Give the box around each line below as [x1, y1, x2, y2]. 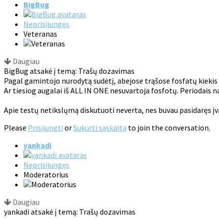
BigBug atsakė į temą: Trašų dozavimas [4, 66, 134, 76]
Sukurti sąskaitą [73, 123, 127, 133]
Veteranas [23, 29, 57, 39]
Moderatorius [23, 170, 68, 180]
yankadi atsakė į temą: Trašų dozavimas [4, 207, 135, 217]
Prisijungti [28, 123, 63, 133]
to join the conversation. [127, 123, 210, 133]
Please [4, 123, 28, 133]
